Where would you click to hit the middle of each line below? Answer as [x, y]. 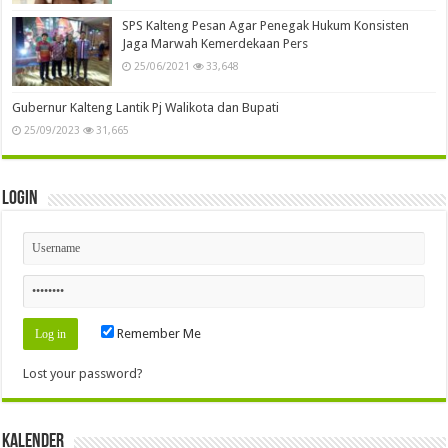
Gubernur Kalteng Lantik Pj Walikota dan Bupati [146, 107]
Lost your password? [83, 373]
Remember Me [158, 333]
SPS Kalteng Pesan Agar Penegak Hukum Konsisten [266, 26]
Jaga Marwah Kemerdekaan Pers [215, 44]
